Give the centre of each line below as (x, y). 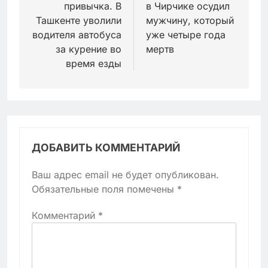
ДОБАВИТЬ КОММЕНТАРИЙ (106, 147)
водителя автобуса (77, 34)
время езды (94, 63)
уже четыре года (186, 34)
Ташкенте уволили (79, 20)
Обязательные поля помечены (104, 189)
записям (61, 15)
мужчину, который (190, 20)
